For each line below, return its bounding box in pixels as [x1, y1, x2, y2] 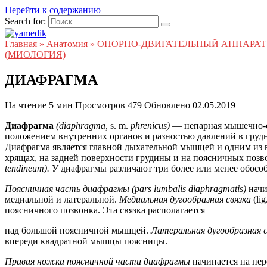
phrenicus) [131, 120, 172, 131]
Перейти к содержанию [5, 5, 101, 15]
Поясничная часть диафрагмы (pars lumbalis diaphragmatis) [5, 183, 249, 194]
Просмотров [75, 100, 125, 110]
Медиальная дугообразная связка [119, 194, 253, 204]
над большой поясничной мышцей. [5, 225, 151, 235]
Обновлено [144, 100, 190, 110]
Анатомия [46, 39, 88, 49]
